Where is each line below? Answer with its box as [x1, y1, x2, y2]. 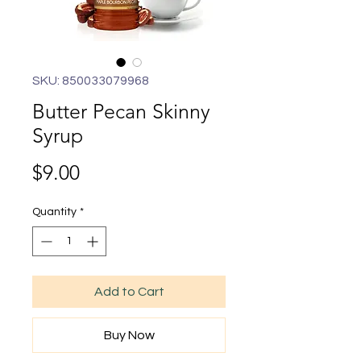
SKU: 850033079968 [32, 74, 149, 87]
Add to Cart [93, 285, 164, 298]
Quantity [32, 206, 77, 218]
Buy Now [103, 329, 155, 342]
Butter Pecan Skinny [32, 99, 210, 123]
